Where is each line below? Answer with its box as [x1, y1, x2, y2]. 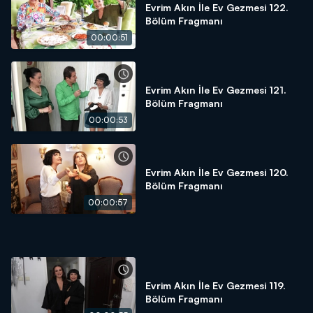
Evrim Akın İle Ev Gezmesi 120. [145, 166, 289, 178]
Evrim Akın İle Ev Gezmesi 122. [145, 1, 289, 13]
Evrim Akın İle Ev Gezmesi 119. [145, 279, 286, 291]
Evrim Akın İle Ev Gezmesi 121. [145, 84, 286, 96]
